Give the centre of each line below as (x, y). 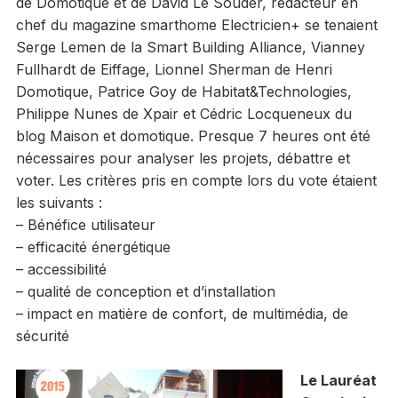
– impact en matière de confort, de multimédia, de (182, 314)
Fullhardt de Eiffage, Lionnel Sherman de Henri (174, 70)
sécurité (42, 336)
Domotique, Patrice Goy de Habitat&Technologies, (183, 92)
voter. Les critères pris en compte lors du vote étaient (196, 181)
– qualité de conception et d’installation (145, 292)
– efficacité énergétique (93, 247)
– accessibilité (61, 270)
